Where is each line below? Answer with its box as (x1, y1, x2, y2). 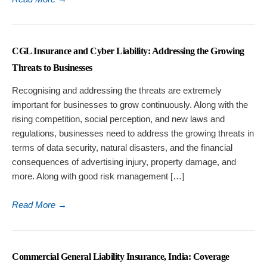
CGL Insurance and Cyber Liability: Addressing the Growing (12, 46, 244, 57)
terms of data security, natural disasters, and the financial (12, 142, 232, 153)
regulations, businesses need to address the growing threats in (12, 128, 254, 139)
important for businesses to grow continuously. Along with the (12, 100, 248, 110)
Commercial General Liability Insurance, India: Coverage (12, 252, 229, 262)
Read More (12, 200, 58, 210)
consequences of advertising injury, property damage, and (12, 157, 236, 167)
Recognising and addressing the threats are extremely (12, 85, 222, 96)
